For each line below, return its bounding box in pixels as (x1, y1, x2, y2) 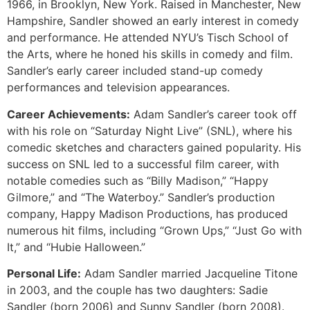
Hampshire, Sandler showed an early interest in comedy (7, 14, 299, 28)
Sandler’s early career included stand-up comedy (7, 64, 263, 78)
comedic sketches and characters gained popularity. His (7, 140, 301, 154)
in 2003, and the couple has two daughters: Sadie (7, 282, 268, 297)
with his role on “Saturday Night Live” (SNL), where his (7, 123, 292, 138)
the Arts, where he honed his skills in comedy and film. (7, 47, 293, 62)
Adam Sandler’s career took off (130, 107, 297, 121)
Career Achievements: (7, 107, 130, 121)
